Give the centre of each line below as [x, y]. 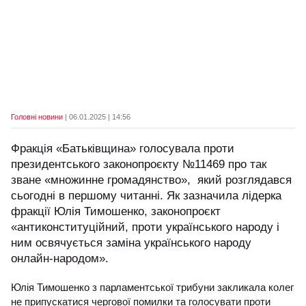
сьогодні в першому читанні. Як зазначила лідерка [146, 196]
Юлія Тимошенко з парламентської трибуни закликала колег [152, 287]
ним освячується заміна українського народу [131, 243]
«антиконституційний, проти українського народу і [147, 227]
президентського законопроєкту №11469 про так [139, 164]
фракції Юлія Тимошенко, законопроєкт [116, 211]
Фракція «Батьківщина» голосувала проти [123, 149]
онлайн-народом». [63, 259]
